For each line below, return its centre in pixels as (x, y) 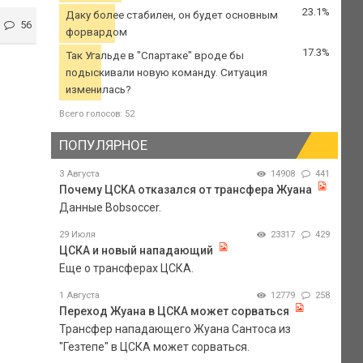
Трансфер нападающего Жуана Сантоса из (175, 329)
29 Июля (77, 234)
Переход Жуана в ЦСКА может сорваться (174, 311)
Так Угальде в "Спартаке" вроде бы (154, 56)
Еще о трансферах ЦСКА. (126, 268)
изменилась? (98, 90)
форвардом (96, 32)
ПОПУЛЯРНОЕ (103, 145)
